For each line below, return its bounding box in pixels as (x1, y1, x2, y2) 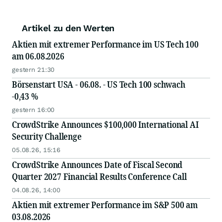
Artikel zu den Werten (22, 23, 115, 34)
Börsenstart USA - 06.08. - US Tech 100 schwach (12, 78, 185, 91)
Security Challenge (12, 130, 82, 143)
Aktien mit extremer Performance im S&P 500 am (12, 199, 198, 211)
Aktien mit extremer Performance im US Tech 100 (12, 38, 199, 51)
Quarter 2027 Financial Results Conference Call (12, 170, 187, 183)
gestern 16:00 (12, 106, 55, 114)
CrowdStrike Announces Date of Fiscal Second (12, 159, 183, 171)
